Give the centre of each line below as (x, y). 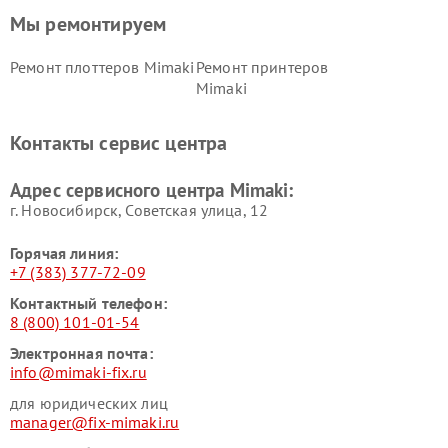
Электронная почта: (81, 353)
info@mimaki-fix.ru (78, 372)
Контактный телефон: (88, 303)
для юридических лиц (89, 403)
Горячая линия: (64, 253)
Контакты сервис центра (119, 143)
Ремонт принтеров (262, 67)
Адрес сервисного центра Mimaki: (152, 190)
